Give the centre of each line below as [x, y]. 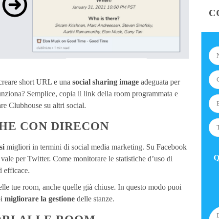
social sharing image [106, 82]
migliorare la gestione [40, 199]
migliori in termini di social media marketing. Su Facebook [97, 147]
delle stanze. [95, 199]
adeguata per [159, 82]
